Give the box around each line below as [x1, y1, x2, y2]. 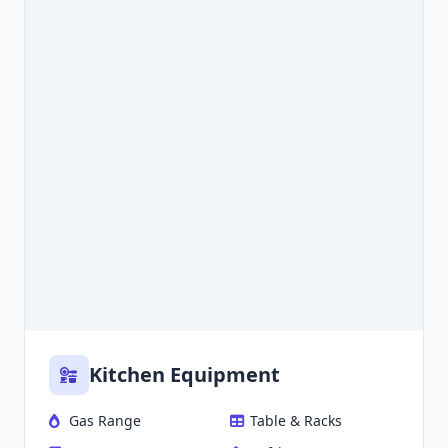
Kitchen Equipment [89, 361, 280, 389]
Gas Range [69, 411, 141, 431]
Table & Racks [250, 411, 342, 431]
